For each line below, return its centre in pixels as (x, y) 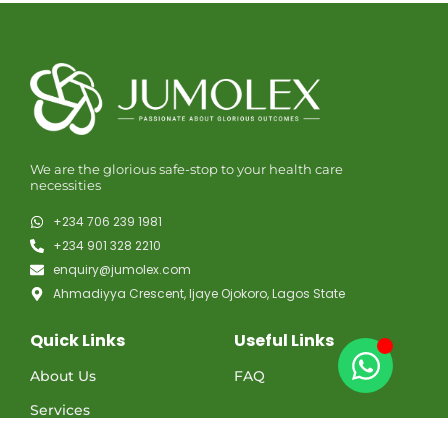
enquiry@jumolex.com (121, 270)
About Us (63, 376)
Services (60, 410)
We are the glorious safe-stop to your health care (186, 169)
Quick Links (77, 341)
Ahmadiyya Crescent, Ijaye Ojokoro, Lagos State (198, 294)
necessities (65, 185)
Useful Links (284, 341)
